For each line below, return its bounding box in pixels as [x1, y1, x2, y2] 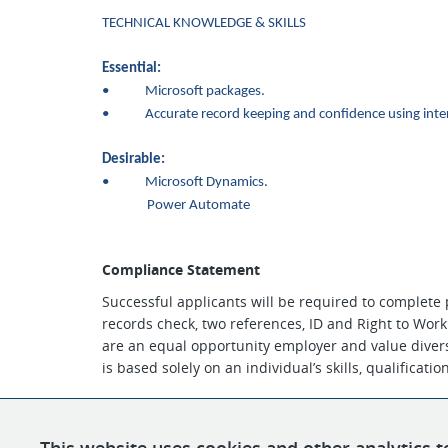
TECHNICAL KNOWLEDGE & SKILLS [102, 16, 306, 31]
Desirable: [102, 152, 165, 167]
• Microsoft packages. [102, 84, 265, 99]
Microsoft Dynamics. [145, 175, 268, 190]
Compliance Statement [102, 260, 260, 279]
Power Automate [102, 198, 250, 213]
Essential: [102, 61, 161, 76]
